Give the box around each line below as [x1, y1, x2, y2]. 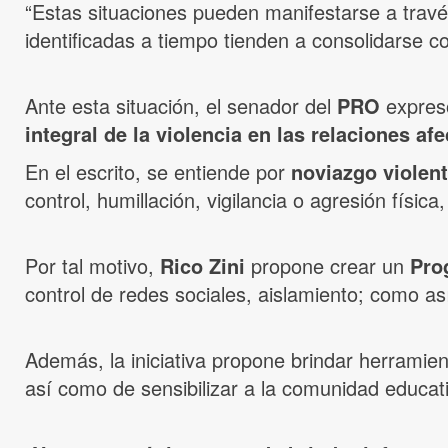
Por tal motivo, [25, 251, 160, 281]
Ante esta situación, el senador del [25, 91, 337, 121]
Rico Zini [160, 251, 245, 281]
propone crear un [245, 251, 410, 281]
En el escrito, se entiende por [25, 157, 291, 187]
